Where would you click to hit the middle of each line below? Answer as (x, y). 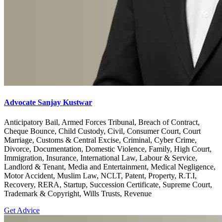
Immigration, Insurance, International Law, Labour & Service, (101, 158)
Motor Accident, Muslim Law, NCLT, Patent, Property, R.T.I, (100, 175)
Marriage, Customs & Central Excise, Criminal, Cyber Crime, (100, 140)
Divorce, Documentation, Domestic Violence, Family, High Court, (108, 149)
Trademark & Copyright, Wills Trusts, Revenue (78, 193)
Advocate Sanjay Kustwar (48, 103)
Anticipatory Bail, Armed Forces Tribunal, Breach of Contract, (102, 122)
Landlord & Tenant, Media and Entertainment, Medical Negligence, (110, 166)
